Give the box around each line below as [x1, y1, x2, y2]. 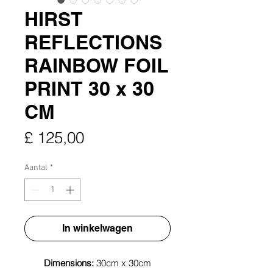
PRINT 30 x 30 [24, 77, 154, 101]
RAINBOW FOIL [24, 54, 169, 77]
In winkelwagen [62, 222, 133, 235]
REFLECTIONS [24, 30, 162, 54]
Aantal [24, 163, 48, 174]
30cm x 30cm [96, 257, 151, 269]
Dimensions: [44, 257, 96, 269]
